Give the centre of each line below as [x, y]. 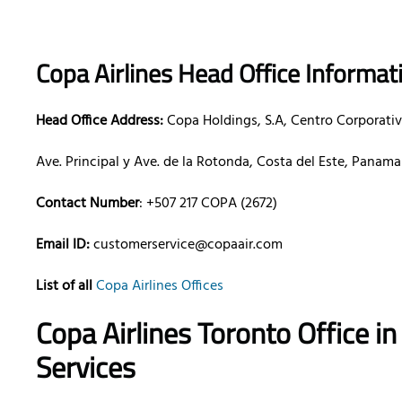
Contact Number [87, 204]
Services [86, 367]
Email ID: [65, 245]
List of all [64, 287]
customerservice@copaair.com [188, 245]
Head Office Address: [100, 122]
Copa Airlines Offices [160, 287]
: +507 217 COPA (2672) [208, 204]
